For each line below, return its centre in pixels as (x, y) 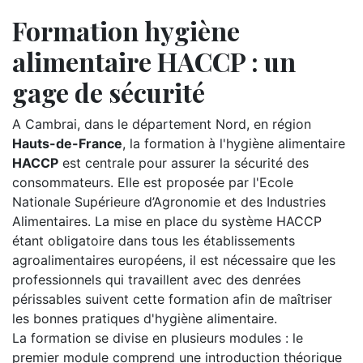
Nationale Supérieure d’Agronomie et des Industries (169, 202)
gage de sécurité (109, 92)
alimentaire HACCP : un (154, 61)
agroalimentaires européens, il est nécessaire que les (174, 260)
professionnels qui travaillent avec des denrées (156, 280)
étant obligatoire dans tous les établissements (154, 241)
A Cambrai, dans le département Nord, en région (162, 124)
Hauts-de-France (67, 143)
